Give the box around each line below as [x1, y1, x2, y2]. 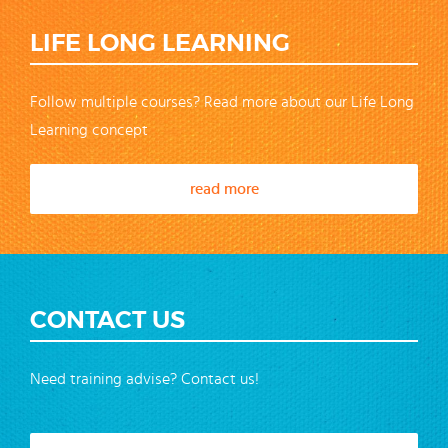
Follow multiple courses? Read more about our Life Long [30, 93, 414, 110]
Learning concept [30, 121, 148, 138]
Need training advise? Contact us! [30, 370, 259, 387]
